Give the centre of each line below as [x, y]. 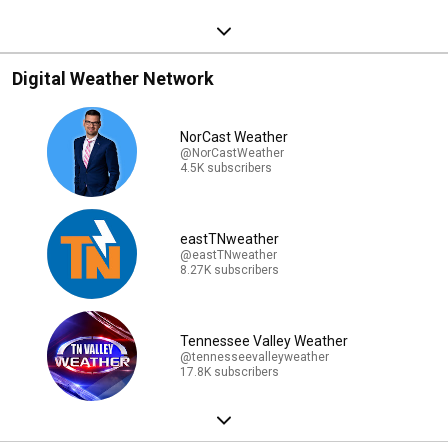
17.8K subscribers [229, 371]
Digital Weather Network [113, 79]
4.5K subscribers [226, 167]
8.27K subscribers [229, 269]
